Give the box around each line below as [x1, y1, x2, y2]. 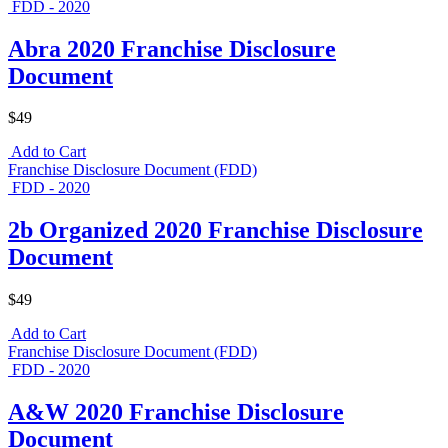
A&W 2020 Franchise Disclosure [8, 399, 344, 426]
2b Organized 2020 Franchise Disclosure [8, 217, 423, 244]
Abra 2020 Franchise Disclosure [8, 35, 336, 62]
